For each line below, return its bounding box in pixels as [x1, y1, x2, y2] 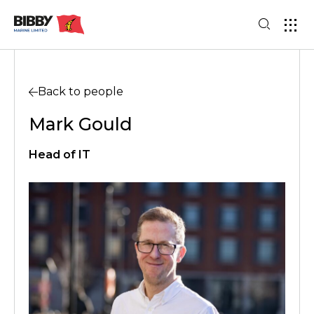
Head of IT [29, 147, 90, 161]
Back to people [38, 85, 123, 98]
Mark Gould [29, 113, 132, 135]
